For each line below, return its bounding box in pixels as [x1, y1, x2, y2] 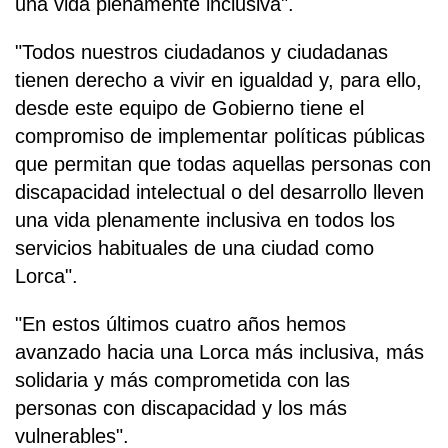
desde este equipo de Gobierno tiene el [15, 97, 364, 120]
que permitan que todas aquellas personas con [15, 153, 431, 176]
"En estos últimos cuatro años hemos [15, 313, 346, 336]
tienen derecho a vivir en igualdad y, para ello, [15, 69, 422, 92]
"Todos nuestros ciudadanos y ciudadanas [15, 41, 388, 64]
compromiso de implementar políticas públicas [15, 125, 425, 148]
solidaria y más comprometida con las [15, 369, 350, 392]
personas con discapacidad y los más [15, 397, 347, 420]
